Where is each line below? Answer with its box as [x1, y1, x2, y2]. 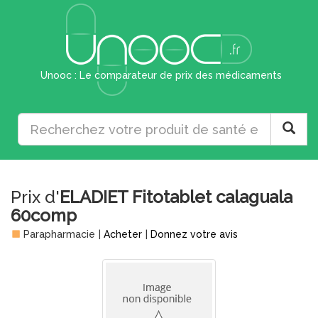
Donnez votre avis [150, 229, 238, 240]
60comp [11, 205, 77, 226]
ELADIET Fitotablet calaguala [60, 187, 292, 207]
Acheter [104, 229, 142, 240]
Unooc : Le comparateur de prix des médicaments [40, 70, 282, 81]
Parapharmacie [21, 229, 95, 240]
